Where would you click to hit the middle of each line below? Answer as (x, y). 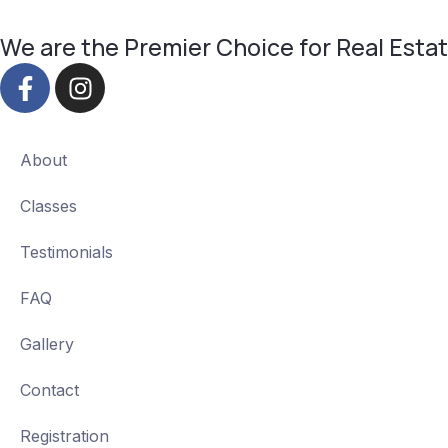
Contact (49, 390)
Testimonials (66, 252)
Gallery (47, 344)
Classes (48, 206)
